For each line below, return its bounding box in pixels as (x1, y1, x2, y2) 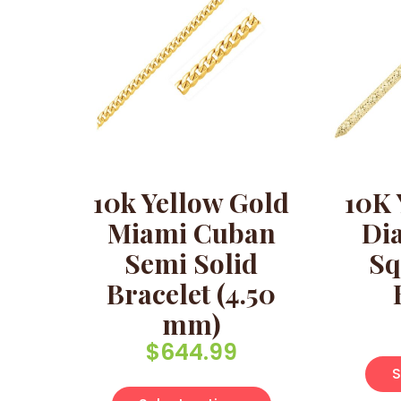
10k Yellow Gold (93, 183, 290, 220)
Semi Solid (124, 244, 259, 281)
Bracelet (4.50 (107, 275, 277, 311)
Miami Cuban (107, 214, 276, 251)
